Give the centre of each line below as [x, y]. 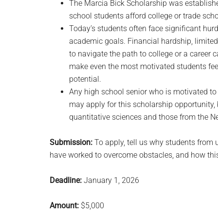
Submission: [71, 142]
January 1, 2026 [110, 180]
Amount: [64, 206]
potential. [85, 79]
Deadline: [66, 180]
